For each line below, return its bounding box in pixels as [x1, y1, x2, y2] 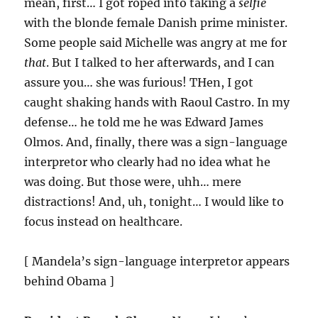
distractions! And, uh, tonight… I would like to [24, 194, 285, 209]
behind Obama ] [24, 274, 115, 289]
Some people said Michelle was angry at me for [24, 35, 287, 50]
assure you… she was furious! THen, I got [24, 75, 254, 90]
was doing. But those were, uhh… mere [24, 175, 242, 190]
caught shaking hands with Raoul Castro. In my [24, 95, 290, 110]
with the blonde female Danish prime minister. [24, 16, 288, 31]
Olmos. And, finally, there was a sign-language [24, 135, 288, 150]
